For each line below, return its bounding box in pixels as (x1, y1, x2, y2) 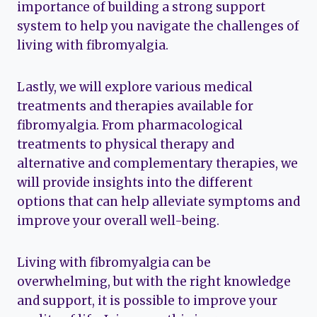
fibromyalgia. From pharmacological (17, 117, 243, 134)
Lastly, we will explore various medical (17, 79, 253, 96)
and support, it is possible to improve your (17, 293, 277, 309)
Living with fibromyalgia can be (17, 255, 211, 271)
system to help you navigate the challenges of (17, 18, 299, 35)
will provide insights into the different (17, 175, 253, 191)
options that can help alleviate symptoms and (17, 194, 300, 210)
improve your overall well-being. (17, 213, 219, 229)
